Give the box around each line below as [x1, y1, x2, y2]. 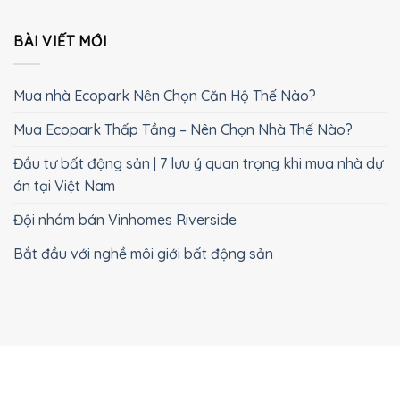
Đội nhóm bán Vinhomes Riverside [13, 210, 237, 229]
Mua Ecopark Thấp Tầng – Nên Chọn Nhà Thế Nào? [13, 120, 353, 138]
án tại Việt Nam [13, 176, 115, 195]
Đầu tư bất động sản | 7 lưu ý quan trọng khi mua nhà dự [13, 154, 383, 172]
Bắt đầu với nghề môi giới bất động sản [13, 244, 273, 262]
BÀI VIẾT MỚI [13, 32, 107, 51]
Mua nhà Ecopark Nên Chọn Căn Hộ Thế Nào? [13, 86, 316, 104]
